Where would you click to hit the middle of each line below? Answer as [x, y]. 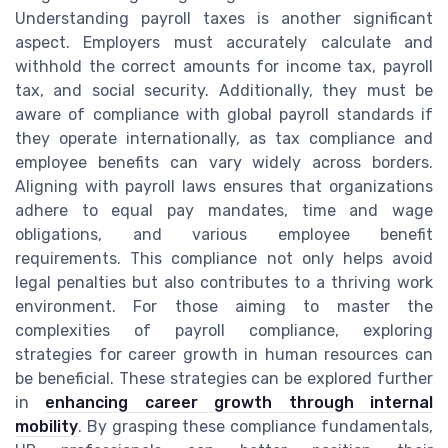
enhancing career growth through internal [239, 402]
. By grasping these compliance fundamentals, [255, 426]
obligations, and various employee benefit [224, 234]
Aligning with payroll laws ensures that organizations [224, 186]
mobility [46, 426]
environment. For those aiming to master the [224, 306]
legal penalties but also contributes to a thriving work [224, 282]
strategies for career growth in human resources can [224, 354]
